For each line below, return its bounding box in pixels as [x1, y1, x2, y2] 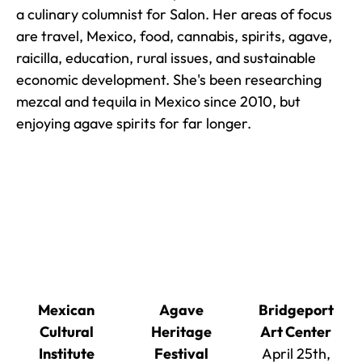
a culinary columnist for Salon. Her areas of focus [16, 4, 332, 23]
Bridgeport [258, 300, 334, 319]
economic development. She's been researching [16, 69, 322, 89]
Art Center [260, 322, 331, 341]
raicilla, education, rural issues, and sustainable [16, 48, 316, 67]
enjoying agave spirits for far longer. [16, 113, 251, 133]
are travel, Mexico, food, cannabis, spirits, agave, [16, 26, 332, 45]
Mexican [38, 300, 95, 319]
